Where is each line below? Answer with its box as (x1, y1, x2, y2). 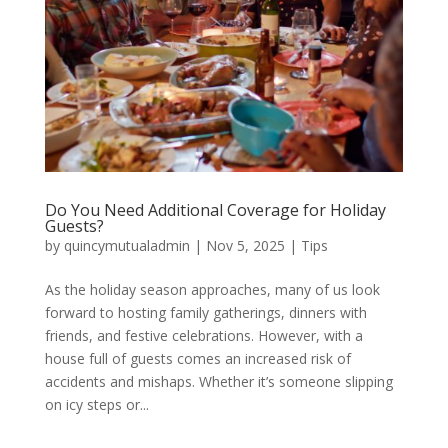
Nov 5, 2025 (205, 236, 285, 256)
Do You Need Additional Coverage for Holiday (44, 199, 386, 222)
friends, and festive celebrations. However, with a (44, 326, 363, 346)
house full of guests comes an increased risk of (44, 349, 351, 369)
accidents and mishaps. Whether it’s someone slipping (44, 372, 393, 392)
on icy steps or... (44, 395, 149, 415)
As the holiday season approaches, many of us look (44, 280, 380, 300)
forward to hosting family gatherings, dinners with (44, 303, 367, 323)
